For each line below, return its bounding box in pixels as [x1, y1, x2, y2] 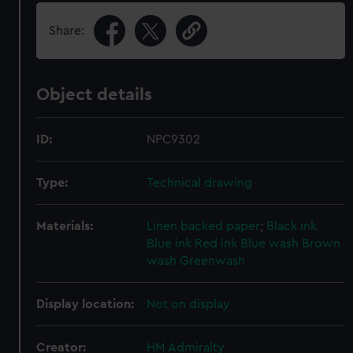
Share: [49, 24, 85, 37]
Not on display [147, 298, 231, 310]
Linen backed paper [147, 220, 261, 232]
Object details [36, 86, 153, 103]
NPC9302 [147, 133, 201, 146]
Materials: [36, 220, 94, 232]
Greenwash [180, 255, 246, 267]
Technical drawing [147, 176, 253, 189]
